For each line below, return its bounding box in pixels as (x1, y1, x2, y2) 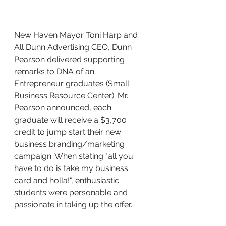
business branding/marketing (14, 139, 127, 149)
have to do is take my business (14, 163, 130, 173)
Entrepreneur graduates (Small (14, 79, 131, 88)
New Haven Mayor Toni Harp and (14, 30, 140, 40)
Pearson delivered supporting (14, 54, 127, 64)
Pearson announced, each (14, 103, 114, 112)
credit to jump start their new (14, 127, 123, 137)
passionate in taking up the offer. (14, 200, 134, 209)
